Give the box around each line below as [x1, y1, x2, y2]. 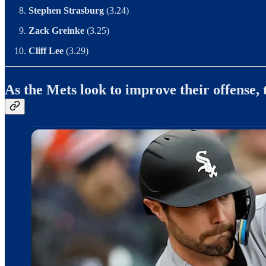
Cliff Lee [28, 46, 64, 56]
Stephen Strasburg [28, 5, 104, 16]
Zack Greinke [28, 26, 87, 36]
